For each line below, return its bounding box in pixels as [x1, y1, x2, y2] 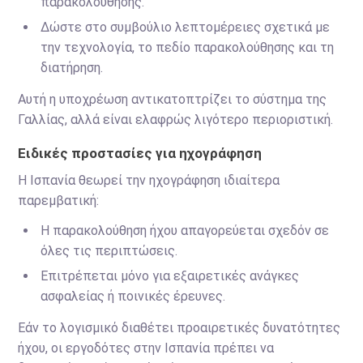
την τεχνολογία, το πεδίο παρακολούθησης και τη [41, 40, 335, 55]
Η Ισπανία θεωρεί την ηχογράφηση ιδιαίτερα [18, 173, 280, 188]
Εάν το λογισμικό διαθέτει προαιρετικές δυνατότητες [18, 320, 341, 335]
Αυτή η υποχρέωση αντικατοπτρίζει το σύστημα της [18, 92, 327, 107]
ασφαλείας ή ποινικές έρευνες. [41, 288, 226, 304]
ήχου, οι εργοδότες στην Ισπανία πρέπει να [18, 340, 275, 356]
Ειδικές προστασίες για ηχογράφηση [18, 145, 263, 161]
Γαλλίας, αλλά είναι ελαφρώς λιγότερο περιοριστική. [18, 112, 334, 127]
